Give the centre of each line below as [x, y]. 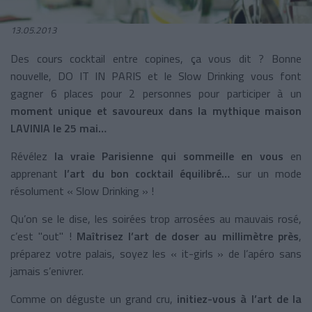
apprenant [38, 173]
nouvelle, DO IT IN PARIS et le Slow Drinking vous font [156, 76]
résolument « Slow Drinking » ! [82, 190]
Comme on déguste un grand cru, [94, 298]
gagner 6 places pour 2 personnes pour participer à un [156, 93]
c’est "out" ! [44, 236]
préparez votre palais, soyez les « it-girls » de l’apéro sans [156, 253]
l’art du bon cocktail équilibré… [147, 173]
